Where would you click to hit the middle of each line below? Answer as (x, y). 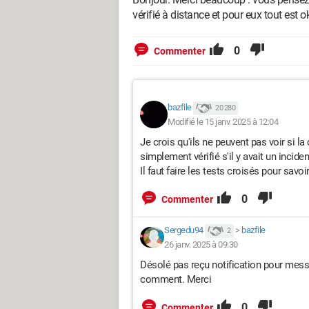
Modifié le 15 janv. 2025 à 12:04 (223, 121)
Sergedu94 (184, 230)
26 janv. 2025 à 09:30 (201, 244)
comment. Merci (177, 279)
